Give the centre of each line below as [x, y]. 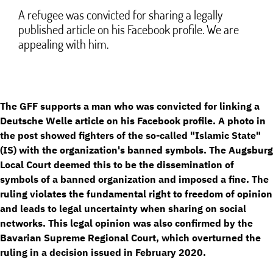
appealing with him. [63, 44]
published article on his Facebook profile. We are [129, 29]
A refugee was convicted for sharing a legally [120, 14]
